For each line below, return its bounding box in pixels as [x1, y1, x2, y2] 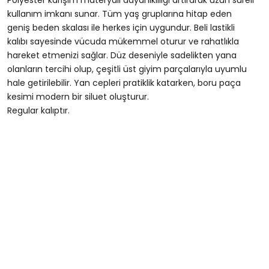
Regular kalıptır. [7, 104, 70, 116]
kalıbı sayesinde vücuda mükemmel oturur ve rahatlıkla [7, 35, 240, 47]
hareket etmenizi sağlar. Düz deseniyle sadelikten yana [7, 49, 237, 61]
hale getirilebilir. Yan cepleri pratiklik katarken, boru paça [7, 76, 241, 89]
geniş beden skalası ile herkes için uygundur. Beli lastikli [7, 21, 235, 34]
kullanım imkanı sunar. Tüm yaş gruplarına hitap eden [7, 7, 232, 20]
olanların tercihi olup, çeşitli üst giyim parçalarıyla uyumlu [7, 62, 247, 75]
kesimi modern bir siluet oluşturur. [7, 90, 150, 103]
